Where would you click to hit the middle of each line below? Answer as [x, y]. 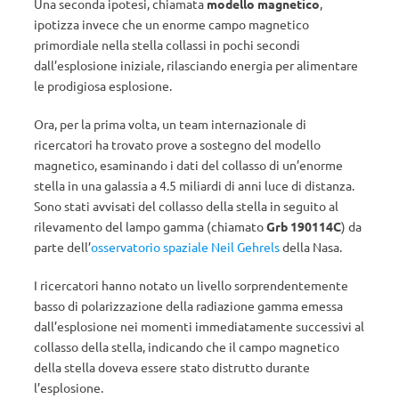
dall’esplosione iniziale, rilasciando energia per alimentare [196, 65]
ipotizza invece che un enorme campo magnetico [171, 24]
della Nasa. [311, 247]
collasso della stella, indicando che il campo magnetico [187, 346]
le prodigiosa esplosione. [103, 85]
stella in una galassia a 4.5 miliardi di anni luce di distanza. [194, 185]
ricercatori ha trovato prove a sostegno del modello [177, 144]
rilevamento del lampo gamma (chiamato [150, 226]
